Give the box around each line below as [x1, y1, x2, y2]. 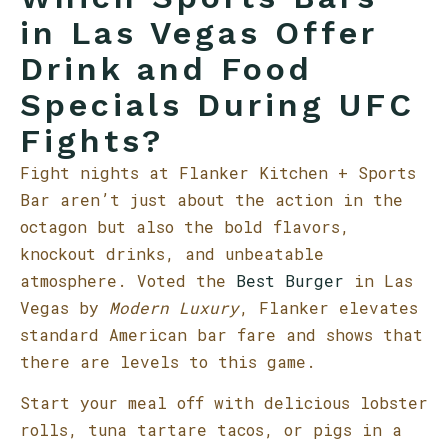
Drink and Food [20, 50, 313, 88]
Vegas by [20, 297, 109, 318]
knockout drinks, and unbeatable [20, 243, 324, 264]
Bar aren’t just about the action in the [20, 189, 403, 210]
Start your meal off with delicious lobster [20, 392, 428, 413]
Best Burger [236, 270, 344, 291]
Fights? [20, 122, 164, 160]
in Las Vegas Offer [20, 14, 377, 52]
